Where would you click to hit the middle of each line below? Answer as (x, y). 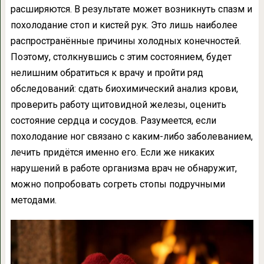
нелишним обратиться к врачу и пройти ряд (107, 73)
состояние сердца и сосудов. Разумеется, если (113, 121)
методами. (33, 200)
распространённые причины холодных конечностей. (126, 41)
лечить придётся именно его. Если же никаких (112, 152)
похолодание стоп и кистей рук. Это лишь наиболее (124, 25)
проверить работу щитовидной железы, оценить (118, 105)
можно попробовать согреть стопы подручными (118, 184)
